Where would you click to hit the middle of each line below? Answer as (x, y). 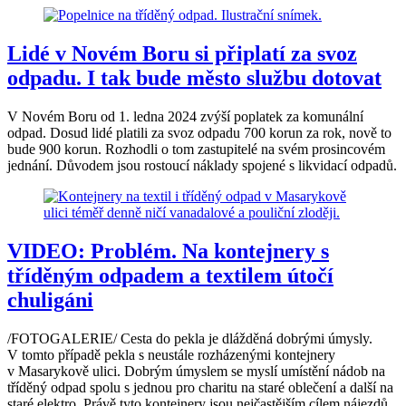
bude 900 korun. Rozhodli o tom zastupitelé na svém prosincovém (196, 150)
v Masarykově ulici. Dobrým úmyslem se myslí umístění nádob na (196, 371)
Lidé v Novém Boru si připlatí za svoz (182, 54)
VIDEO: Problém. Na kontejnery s (168, 251)
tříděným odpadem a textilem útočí (170, 276)
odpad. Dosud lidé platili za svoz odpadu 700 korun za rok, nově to (199, 133)
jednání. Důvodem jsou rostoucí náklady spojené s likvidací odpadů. (202, 166)
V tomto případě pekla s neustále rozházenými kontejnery (171, 355)
